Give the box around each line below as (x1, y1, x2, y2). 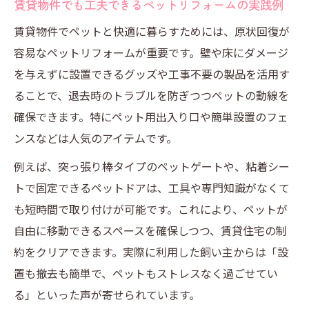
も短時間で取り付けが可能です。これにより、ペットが (14, 201, 288, 217)
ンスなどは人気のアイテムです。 (14, 130, 177, 146)
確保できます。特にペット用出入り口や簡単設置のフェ (14, 108, 288, 125)
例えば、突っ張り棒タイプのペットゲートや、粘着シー (14, 158, 290, 175)
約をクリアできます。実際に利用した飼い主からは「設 (14, 243, 288, 260)
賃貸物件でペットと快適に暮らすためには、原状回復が (14, 23, 290, 39)
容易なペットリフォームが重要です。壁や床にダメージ (14, 44, 288, 61)
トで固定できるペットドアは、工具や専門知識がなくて (14, 179, 290, 196)
